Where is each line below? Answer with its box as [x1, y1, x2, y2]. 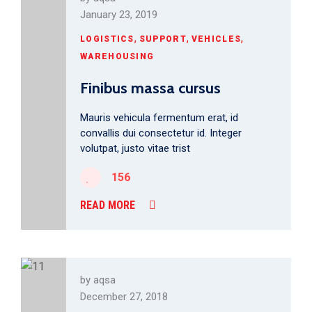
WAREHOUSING [80, 52, 155, 61]
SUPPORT [139, 34, 187, 44]
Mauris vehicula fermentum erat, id [80, 111, 238, 124]
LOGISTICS [80, 34, 134, 44]
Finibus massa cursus [80, 79, 221, 97]
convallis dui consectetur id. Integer [80, 127, 242, 139]
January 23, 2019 [80, 8, 157, 21]
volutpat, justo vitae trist [80, 142, 190, 155]
